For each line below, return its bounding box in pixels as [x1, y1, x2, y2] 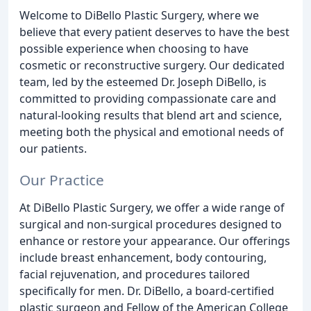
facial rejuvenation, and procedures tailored [19, 266, 250, 282]
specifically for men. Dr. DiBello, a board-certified [19, 283, 274, 299]
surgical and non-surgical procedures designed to [19, 216, 282, 232]
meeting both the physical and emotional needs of [19, 124, 284, 140]
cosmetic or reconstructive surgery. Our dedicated [19, 58, 285, 73]
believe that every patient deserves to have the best [19, 24, 289, 40]
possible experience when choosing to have [19, 41, 249, 56]
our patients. [19, 141, 87, 156]
